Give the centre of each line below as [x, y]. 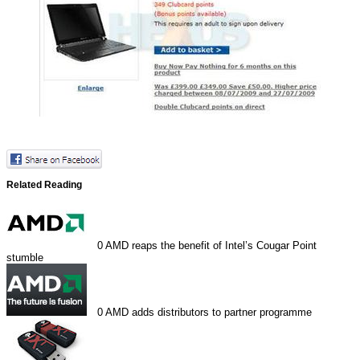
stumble [25, 258]
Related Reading [44, 184]
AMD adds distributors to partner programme [209, 313]
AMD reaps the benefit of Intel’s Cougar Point [211, 246]
